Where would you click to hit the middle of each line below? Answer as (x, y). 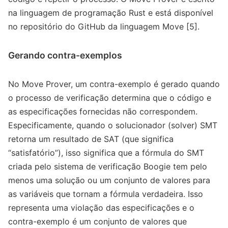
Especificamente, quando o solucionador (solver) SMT (113, 125)
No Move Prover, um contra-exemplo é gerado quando (114, 84)
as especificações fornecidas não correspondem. (103, 112)
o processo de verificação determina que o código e (110, 98)
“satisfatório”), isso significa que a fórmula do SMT (106, 153)
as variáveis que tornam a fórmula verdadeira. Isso (106, 194)
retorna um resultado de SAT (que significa (91, 139)
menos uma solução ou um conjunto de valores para (109, 180)
